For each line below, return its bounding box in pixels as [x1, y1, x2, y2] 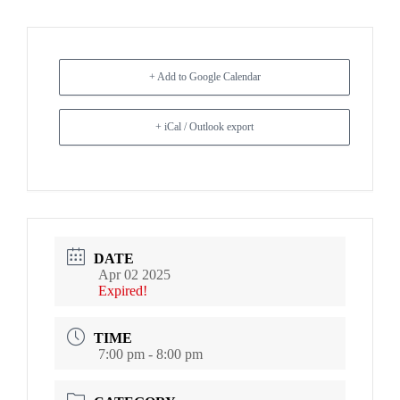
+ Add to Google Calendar [148, 71, 261, 83]
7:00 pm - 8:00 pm [98, 346, 203, 362]
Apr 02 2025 [98, 266, 171, 282]
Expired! [98, 282, 147, 298]
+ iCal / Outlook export [155, 121, 254, 133]
